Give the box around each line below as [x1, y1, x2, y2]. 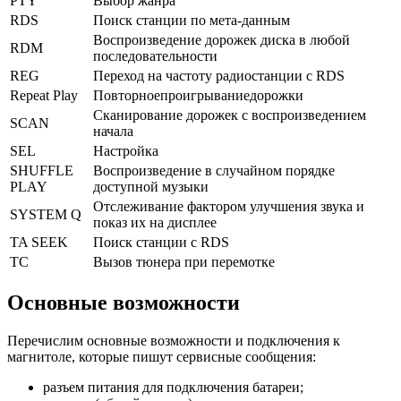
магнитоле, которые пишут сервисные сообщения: [7, 348, 316, 364]
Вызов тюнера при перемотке [93, 253, 275, 269]
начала [93, 123, 133, 139]
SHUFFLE [10, 162, 73, 178]
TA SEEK [10, 234, 68, 250]
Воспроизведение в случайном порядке [93, 162, 335, 178]
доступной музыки [93, 178, 209, 194]
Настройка [93, 142, 158, 158]
